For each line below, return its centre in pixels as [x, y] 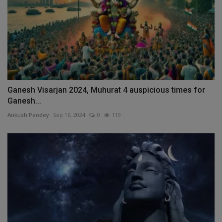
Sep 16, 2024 [69, 115]
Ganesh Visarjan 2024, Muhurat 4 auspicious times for [106, 90]
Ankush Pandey [28, 115]
